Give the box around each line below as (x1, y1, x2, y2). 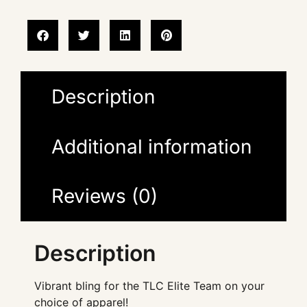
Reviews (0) (51, 184, 158, 208)
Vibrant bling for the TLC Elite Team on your (34, 278, 265, 293)
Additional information (51, 134, 252, 158)
